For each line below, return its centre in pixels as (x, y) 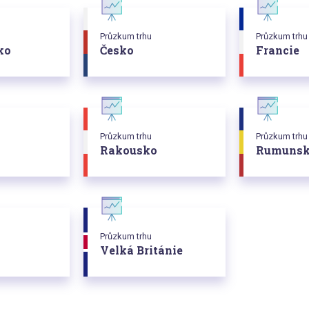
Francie (278, 50)
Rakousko (129, 150)
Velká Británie (141, 250)
